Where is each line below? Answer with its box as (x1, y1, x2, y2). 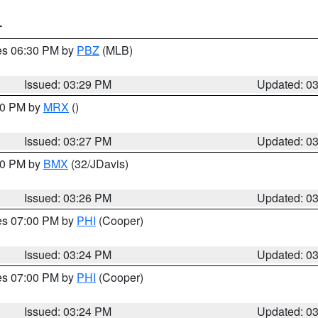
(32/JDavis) (68, 155, 128, 172)
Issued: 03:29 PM (24, 76, 112, 92)
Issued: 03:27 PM (24, 133, 112, 149)
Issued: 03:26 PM (24, 190, 112, 206)
